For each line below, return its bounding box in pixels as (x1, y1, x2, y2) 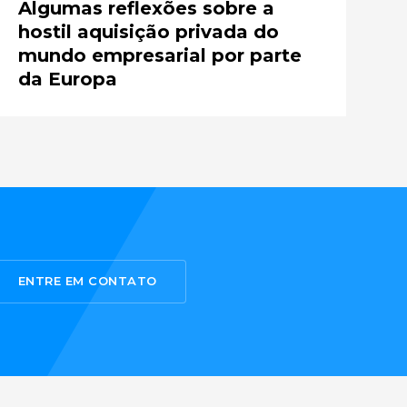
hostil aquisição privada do (18, 20, 280, 43)
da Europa (18, 67, 118, 90)
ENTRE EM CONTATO (17, 273, 157, 289)
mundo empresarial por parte (18, 44, 303, 66)
